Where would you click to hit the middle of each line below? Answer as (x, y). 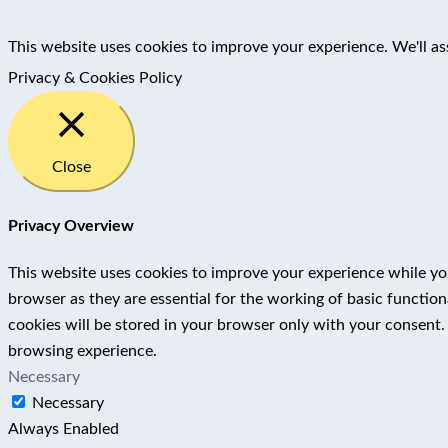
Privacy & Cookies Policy (95, 77)
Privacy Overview (71, 225)
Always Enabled (63, 429)
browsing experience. (82, 351)
